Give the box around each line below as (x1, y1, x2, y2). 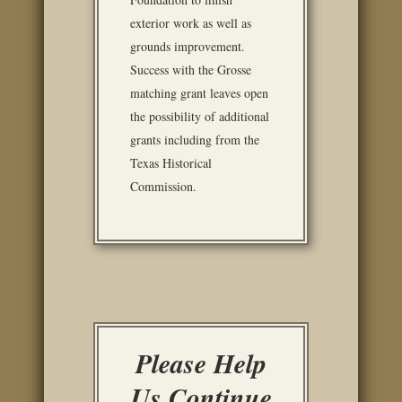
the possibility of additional (130, 108, 269, 125)
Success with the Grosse (130, 61, 251, 78)
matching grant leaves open (130, 84, 268, 101)
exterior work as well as (130, 14, 251, 31)
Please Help (135, 345, 267, 382)
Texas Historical (130, 154, 212, 171)
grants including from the (130, 131, 259, 148)
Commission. (130, 178, 197, 195)
